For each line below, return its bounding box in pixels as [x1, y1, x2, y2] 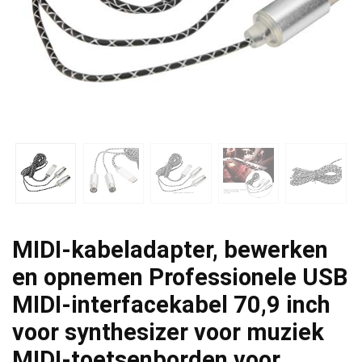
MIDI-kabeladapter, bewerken [12, 235, 328, 263]
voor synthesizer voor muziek [12, 318, 324, 346]
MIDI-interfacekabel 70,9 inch [12, 290, 330, 318]
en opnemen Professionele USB [12, 263, 347, 291]
